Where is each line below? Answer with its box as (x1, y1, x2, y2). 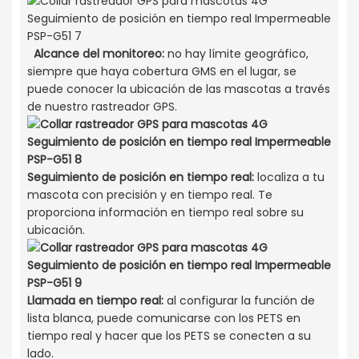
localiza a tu (253, 169, 325, 186)
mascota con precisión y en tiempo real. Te (26, 187, 272, 204)
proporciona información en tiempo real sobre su (26, 204, 304, 221)
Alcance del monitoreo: (33, 46, 164, 63)
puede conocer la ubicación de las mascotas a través (26, 81, 330, 98)
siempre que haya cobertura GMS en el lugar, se (26, 63, 296, 80)
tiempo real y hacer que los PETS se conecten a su (26, 328, 311, 345)
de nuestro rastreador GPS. (26, 99, 177, 115)
